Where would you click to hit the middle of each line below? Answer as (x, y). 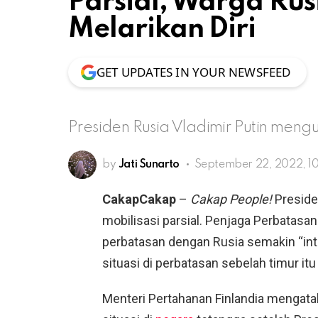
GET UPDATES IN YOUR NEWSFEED (194, 72)
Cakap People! (231, 199)
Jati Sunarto (149, 164)
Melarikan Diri (162, 29)
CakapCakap (139, 199)
